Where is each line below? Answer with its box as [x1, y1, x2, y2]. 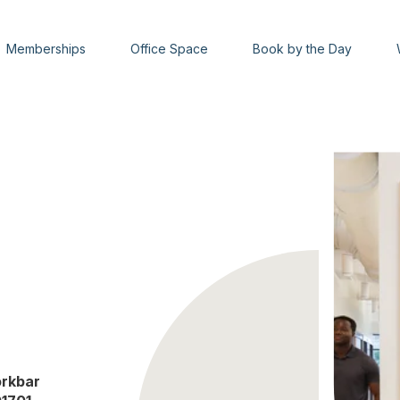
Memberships [6, 41, 87, 56]
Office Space [130, 41, 209, 56]
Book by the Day [253, 41, 353, 56]
